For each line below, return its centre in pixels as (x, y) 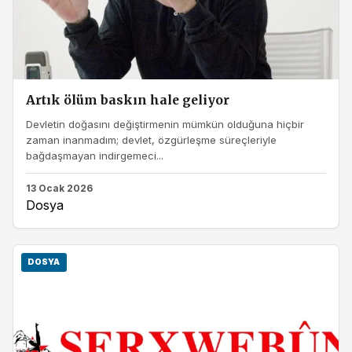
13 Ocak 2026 (59, 189)
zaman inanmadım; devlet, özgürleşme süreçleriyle (151, 139)
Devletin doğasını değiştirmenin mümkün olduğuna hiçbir (165, 124)
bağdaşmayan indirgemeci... (95, 155)
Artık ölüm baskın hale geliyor (128, 100)
